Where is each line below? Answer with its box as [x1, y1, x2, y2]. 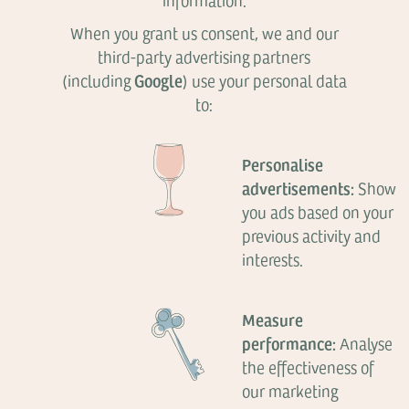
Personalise [242, 152, 324, 175]
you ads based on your [242, 201, 394, 223]
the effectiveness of [242, 356, 375, 378]
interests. [242, 248, 304, 270]
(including [61, 69, 134, 91]
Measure [242, 308, 304, 330]
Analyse [336, 332, 393, 354]
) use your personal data [182, 69, 347, 91]
